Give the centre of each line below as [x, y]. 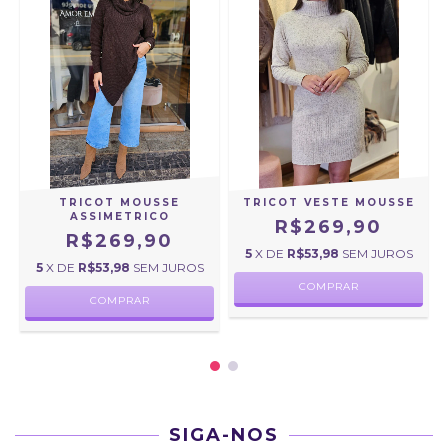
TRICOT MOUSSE [119, 202]
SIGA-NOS [224, 434]
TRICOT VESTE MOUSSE [328, 202]
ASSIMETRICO [119, 216]
